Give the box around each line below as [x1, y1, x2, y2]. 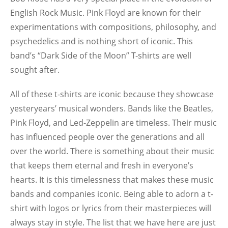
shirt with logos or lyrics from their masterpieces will [10, 203, 211, 214]
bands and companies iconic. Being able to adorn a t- [10, 188, 213, 199]
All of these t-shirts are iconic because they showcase [10, 89, 214, 100]
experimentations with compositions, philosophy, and [10, 21, 216, 33]
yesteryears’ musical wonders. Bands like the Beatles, [10, 103, 213, 114]
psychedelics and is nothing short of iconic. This [10, 36, 193, 47]
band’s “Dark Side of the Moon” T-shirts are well [10, 50, 191, 61]
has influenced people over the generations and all [10, 131, 205, 142]
